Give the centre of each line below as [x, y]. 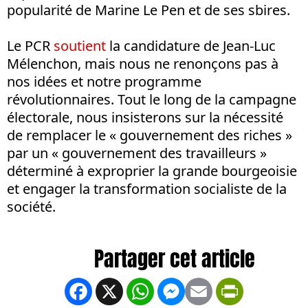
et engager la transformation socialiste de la [147, 189]
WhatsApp [189, 291]
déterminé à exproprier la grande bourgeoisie [152, 171]
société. [31, 207]
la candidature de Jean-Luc [191, 46]
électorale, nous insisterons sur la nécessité [145, 118]
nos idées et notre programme [104, 82]
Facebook [125, 291]
